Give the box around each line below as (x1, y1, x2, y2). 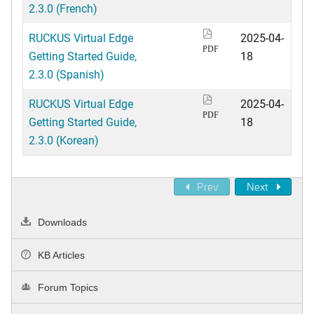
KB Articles (35, 249, 86, 261)
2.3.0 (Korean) (29, 132, 99, 148)
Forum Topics (35, 281, 99, 293)
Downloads (35, 217, 88, 228)
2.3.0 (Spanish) (29, 67, 104, 82)
